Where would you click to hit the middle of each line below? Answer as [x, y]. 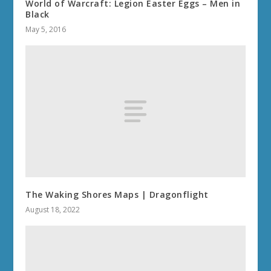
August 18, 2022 [53, 210]
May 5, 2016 [46, 30]
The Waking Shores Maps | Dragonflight [117, 195]
